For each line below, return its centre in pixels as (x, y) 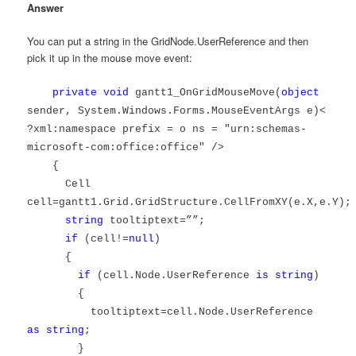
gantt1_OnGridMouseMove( (205, 93)
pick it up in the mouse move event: (110, 58)
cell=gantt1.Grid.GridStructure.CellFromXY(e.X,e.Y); (190, 203)
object (301, 93)
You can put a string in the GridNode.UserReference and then (168, 41)
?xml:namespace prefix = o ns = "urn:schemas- (167, 130)
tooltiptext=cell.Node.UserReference (202, 312)
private (75, 93)
